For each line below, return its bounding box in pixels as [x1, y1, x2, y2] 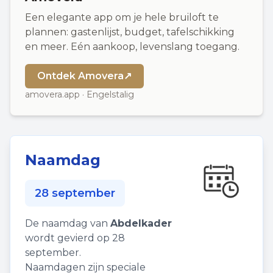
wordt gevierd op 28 [25, 232, 125, 244]
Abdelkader [110, 218, 172, 229]
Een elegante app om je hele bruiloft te [25, 12, 219, 23]
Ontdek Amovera [37, 70, 124, 82]
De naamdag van [25, 218, 110, 229]
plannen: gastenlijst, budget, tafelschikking [25, 26, 235, 38]
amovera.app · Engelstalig [25, 89, 134, 100]
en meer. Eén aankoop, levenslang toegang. [25, 41, 239, 52]
